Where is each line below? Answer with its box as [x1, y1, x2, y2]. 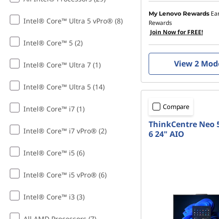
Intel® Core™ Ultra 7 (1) [23, 60, 101, 69]
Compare [163, 102, 190, 111]
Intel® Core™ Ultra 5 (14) [23, 82, 105, 91]
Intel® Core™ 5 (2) [23, 38, 83, 47]
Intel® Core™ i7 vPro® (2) [23, 126, 107, 135]
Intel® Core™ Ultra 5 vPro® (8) [23, 16, 123, 25]
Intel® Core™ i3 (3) [23, 192, 85, 201]
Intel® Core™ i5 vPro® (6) [23, 170, 107, 179]
